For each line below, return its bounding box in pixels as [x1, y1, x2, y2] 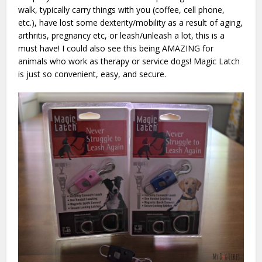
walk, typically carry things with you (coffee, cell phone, [18, 4, 225, 15]
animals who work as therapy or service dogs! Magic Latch [18, 55, 240, 67]
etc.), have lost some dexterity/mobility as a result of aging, [18, 16, 243, 28]
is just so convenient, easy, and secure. [18, 68, 167, 80]
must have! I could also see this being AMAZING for [18, 42, 214, 54]
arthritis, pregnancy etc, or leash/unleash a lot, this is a [18, 29, 225, 41]
